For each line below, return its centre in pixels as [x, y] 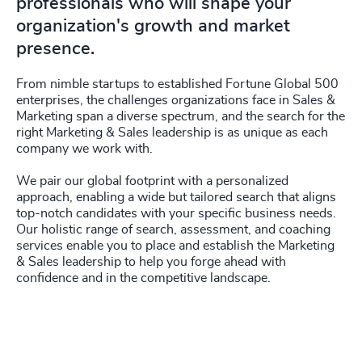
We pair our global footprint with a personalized [152, 181]
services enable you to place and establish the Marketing [175, 246]
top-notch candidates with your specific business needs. [176, 213]
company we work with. [86, 149]
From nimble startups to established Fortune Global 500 [177, 84]
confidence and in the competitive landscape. [145, 278]
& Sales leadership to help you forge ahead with [151, 262]
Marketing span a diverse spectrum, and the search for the [181, 116]
